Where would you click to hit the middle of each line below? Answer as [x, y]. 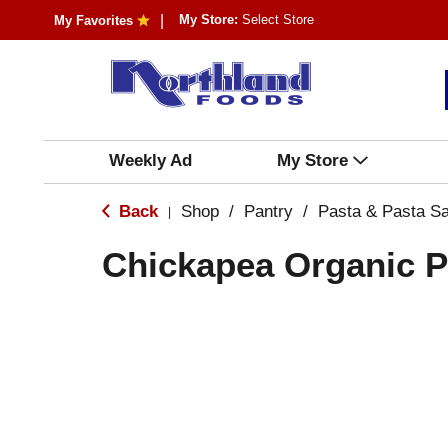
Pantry [268, 211]
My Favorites [93, 20]
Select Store [277, 19]
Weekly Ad [150, 160]
